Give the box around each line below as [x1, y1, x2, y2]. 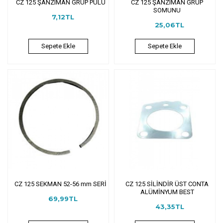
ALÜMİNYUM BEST [140, 188, 194, 196]
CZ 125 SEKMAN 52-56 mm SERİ [14, 180, 107, 188]
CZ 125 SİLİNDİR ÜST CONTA [125, 180, 209, 188]
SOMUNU [153, 6, 181, 14]
